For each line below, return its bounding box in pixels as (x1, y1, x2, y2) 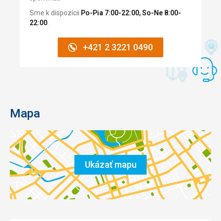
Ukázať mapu (84, 159, 137, 170)
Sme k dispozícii (30, 8, 81, 17)
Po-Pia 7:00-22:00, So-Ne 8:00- (81, 8, 181, 17)
